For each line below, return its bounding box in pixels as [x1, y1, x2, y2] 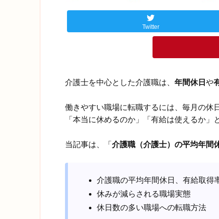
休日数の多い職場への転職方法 [97, 203, 207, 212]
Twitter [142, 23, 159, 30]
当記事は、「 [65, 140, 112, 149]
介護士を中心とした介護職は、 [65, 78, 175, 87]
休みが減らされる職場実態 [97, 189, 191, 198]
